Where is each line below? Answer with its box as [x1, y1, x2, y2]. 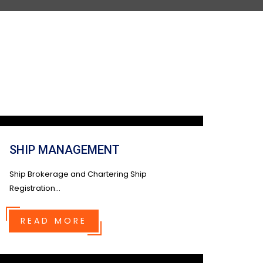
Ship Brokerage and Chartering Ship [9, 168, 147, 180]
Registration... [9, 183, 60, 194]
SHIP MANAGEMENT [9, 143, 120, 157]
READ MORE [21, 215, 87, 227]
